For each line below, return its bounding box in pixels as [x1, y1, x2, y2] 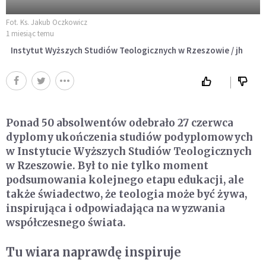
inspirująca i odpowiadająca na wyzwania [6, 201, 225, 215]
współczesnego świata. [6, 216, 126, 229]
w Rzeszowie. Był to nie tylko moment [6, 159, 208, 172]
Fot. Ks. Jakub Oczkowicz [6, 17, 87, 27]
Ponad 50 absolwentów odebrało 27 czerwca [6, 116, 233, 129]
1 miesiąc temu [6, 28, 54, 39]
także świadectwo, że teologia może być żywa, [6, 187, 247, 201]
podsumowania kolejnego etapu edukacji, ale [6, 173, 244, 186]
